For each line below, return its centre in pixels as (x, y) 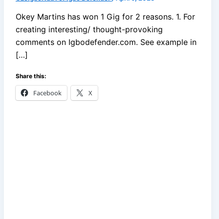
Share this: (31, 76)
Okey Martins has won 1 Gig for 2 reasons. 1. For (105, 16)
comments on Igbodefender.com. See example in (106, 42)
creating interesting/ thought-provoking (89, 29)
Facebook (47, 93)
